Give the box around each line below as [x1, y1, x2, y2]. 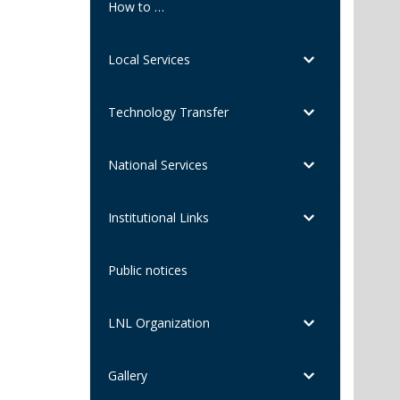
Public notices [108, 261, 187, 279]
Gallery [108, 366, 147, 384]
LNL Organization [108, 313, 210, 331]
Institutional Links [108, 208, 209, 226]
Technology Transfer [108, 103, 229, 121]
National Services [108, 155, 208, 173]
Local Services [108, 50, 190, 68]
